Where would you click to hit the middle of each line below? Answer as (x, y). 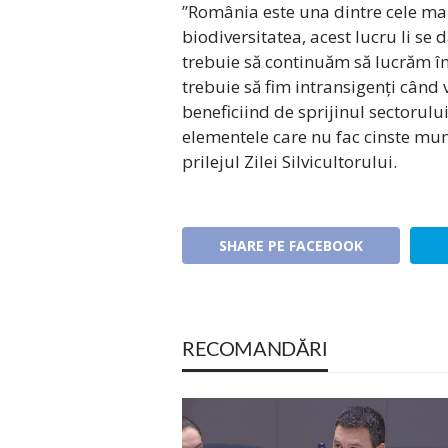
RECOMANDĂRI (255, 350)
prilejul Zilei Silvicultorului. (289, 161)
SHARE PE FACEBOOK (290, 246)
